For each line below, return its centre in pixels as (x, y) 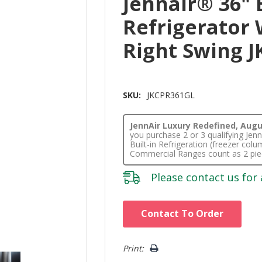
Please (169, 177)
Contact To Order (182, 214)
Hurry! (135, 207)
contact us (213, 177)
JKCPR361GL (171, 95)
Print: (134, 249)
